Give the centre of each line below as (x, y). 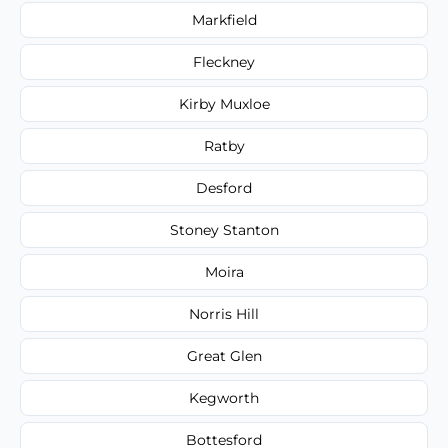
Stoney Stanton (224, 229)
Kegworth (224, 397)
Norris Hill (224, 313)
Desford (224, 187)
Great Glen (224, 355)
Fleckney (224, 61)
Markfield (224, 19)
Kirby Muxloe (224, 103)
